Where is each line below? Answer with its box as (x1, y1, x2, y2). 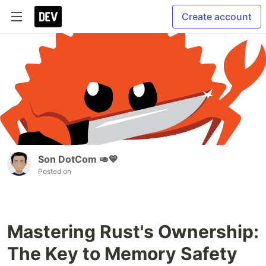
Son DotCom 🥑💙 (38, 153, 118, 166)
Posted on (38, 167, 71, 176)
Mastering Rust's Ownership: (7, 221, 259, 243)
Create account (182, 11, 252, 23)
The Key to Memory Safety (7, 243, 237, 265)
